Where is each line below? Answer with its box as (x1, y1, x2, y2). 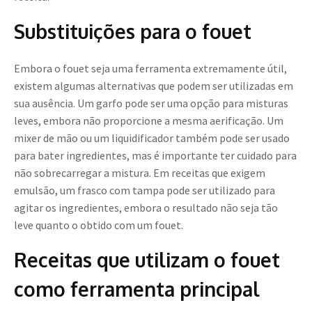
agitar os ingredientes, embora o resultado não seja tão (14, 201, 278, 215)
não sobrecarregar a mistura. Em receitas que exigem (14, 166, 265, 180)
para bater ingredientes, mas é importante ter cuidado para (14, 148, 297, 163)
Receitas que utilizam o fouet (14, 247, 280, 273)
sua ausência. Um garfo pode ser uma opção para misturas (14, 96, 288, 111)
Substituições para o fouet (14, 19, 251, 45)
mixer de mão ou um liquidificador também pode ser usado (14, 131, 290, 146)
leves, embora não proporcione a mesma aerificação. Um (14, 114, 283, 128)
